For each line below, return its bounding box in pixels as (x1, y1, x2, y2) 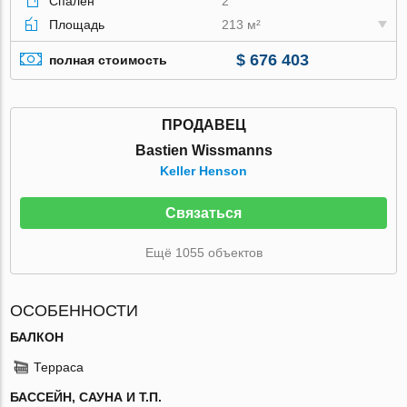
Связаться (165, 204, 242, 221)
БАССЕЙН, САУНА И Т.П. (10, 389, 163, 404)
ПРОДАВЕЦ (161, 116, 246, 133)
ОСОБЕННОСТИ (10, 301, 139, 320)
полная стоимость (49, 53, 168, 68)
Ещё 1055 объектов (144, 244, 263, 260)
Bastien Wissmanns (134, 142, 273, 158)
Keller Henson (160, 163, 247, 178)
